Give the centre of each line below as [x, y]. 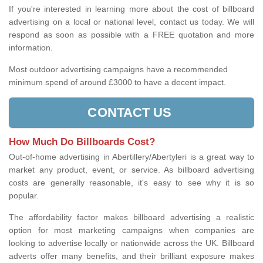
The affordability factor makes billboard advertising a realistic [131, 218]
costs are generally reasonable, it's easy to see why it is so [131, 183]
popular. [26, 196]
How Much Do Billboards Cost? [82, 142]
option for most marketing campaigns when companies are [131, 230]
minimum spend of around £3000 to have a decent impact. [119, 82]
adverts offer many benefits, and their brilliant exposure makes [131, 256]
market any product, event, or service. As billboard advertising [131, 170]
